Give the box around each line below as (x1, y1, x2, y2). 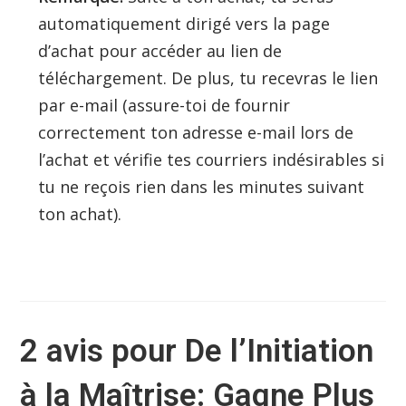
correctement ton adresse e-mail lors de (38, 121, 354, 144)
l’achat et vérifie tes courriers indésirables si (38, 149, 385, 171)
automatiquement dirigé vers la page (38, 13, 331, 35)
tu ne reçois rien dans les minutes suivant (38, 176, 365, 198)
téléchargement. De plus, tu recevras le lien (38, 67, 379, 90)
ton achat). (38, 203, 122, 226)
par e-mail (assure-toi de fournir (38, 94, 291, 117)
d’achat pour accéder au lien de (38, 40, 283, 63)
